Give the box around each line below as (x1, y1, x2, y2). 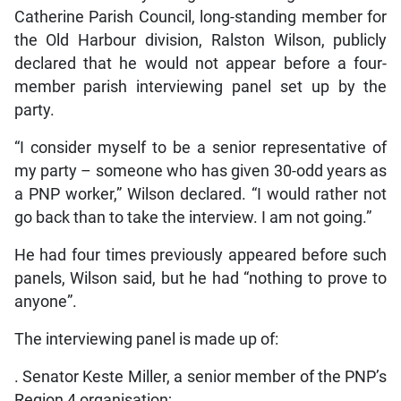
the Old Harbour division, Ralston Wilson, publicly (13, 30, 388, 49)
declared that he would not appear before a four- (13, 54, 388, 73)
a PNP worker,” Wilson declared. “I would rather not (13, 184, 388, 203)
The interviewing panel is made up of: (13, 329, 278, 348)
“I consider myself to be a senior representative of (13, 138, 388, 157)
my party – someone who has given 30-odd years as (13, 161, 388, 180)
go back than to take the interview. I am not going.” (13, 208, 371, 226)
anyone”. (13, 292, 77, 311)
